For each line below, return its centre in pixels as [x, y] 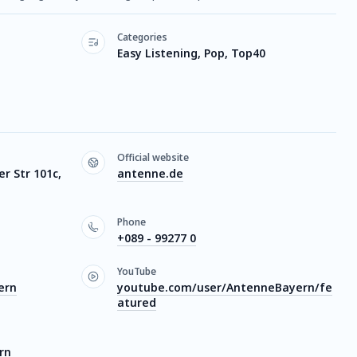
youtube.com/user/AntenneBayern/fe [225, 287]
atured [137, 302]
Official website [153, 157]
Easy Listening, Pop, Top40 [191, 53]
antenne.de [150, 173]
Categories [142, 37]
